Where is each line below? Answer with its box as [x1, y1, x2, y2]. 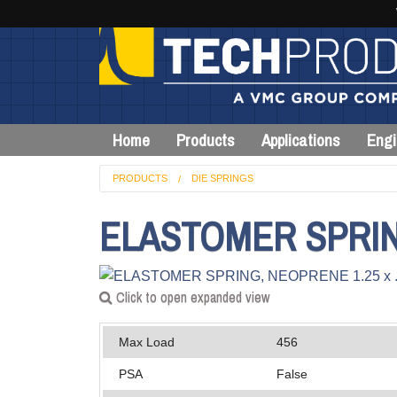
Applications [261, 128, 340, 152]
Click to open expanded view [113, 287, 269, 307]
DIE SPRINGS [191, 173, 253, 184]
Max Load [119, 335, 175, 350]
